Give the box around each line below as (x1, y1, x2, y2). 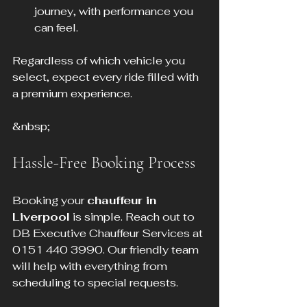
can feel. (34, 20, 78, 35)
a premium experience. (12, 86, 132, 101)
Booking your (12, 193, 87, 208)
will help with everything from (12, 258, 170, 273)
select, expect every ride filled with (12, 69, 201, 84)
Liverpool (12, 209, 70, 224)
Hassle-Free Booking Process (12, 152, 195, 173)
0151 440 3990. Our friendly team (12, 242, 201, 257)
